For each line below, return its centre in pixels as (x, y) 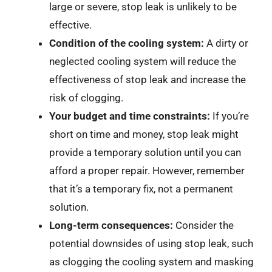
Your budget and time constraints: (130, 116)
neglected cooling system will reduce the (143, 61)
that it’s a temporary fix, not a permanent (141, 189)
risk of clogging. (86, 97)
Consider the (203, 225)
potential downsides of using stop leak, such (151, 243)
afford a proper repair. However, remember (147, 170)
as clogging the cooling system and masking (151, 261)
